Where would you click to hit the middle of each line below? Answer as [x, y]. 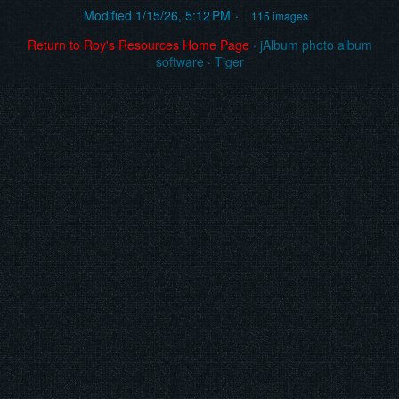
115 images [279, 16]
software [179, 62]
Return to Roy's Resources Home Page [138, 45]
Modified [108, 16]
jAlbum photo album [316, 45]
